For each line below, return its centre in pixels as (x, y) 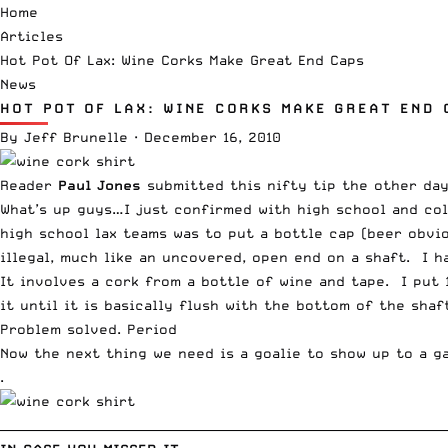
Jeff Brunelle (76, 136)
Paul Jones (99, 184)
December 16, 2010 (212, 136)
